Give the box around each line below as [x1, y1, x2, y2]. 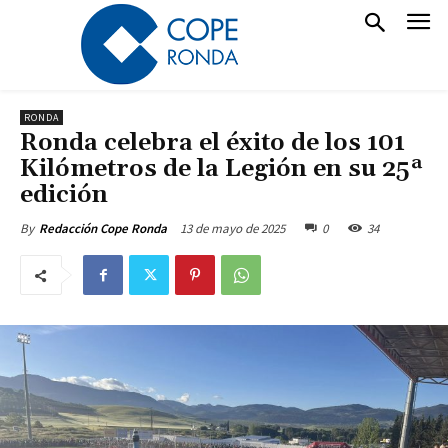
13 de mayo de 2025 [180, 219, 285, 237]
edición [20, 180, 108, 210]
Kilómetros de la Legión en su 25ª [20, 154, 423, 184]
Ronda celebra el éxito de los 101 [20, 128, 405, 158]
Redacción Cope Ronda [39, 220, 167, 237]
